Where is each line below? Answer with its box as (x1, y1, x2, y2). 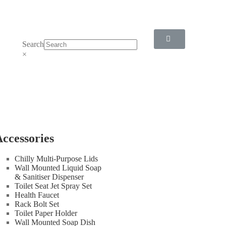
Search (22, 40, 44, 48)
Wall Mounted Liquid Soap (15, 163, 101, 172)
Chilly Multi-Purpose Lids (15, 154, 98, 163)
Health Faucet (15, 191, 59, 199)
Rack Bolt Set (15, 200, 59, 208)
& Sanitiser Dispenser (15, 173, 84, 181)
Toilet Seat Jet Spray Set (15, 182, 92, 190)
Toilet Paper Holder (15, 209, 77, 217)
